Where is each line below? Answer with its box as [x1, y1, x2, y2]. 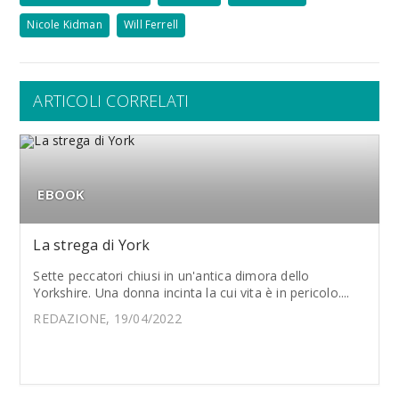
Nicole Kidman [27, 17, 102, 32]
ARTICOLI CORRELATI [33, 90, 190, 111]
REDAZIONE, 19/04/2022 [33, 310, 182, 327]
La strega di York [33, 235, 151, 255]
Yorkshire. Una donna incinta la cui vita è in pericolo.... [33, 284, 350, 301]
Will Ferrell [123, 17, 179, 32]
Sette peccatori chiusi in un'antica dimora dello [33, 267, 310, 284]
